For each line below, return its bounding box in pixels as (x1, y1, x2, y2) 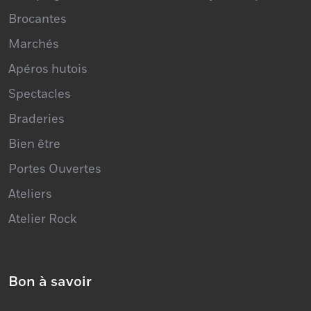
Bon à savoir (8, 247, 92, 267)
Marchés (8, 10, 59, 28)
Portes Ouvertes (8, 135, 101, 153)
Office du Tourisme (8, 284, 117, 301)
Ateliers (8, 160, 52, 178)
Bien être (8, 110, 60, 128)
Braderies (8, 85, 65, 103)
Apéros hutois (8, 35, 87, 53)
